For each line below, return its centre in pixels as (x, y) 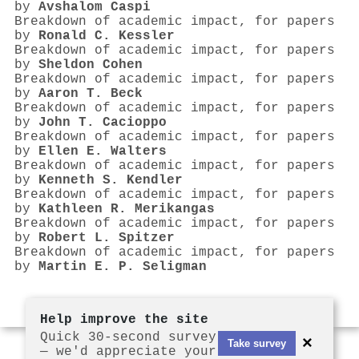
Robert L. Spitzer (107, 238)
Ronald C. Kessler (107, 36)
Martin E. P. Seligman (123, 267)
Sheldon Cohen (91, 65)
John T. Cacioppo (103, 123)
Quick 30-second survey (128, 337)
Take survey (257, 343)
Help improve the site (124, 320)
